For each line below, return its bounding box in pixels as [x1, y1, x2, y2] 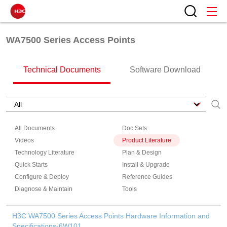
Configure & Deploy [15, 173, 69, 180]
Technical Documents [23, 65, 101, 74]
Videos [15, 137, 34, 144]
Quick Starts [15, 161, 48, 168]
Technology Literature [15, 149, 74, 156]
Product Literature [122, 137, 171, 144]
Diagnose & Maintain [15, 185, 72, 193]
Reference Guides [122, 173, 172, 180]
